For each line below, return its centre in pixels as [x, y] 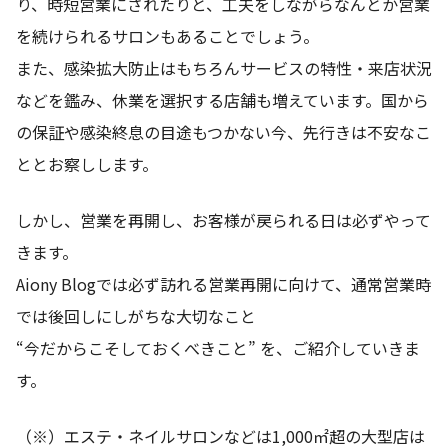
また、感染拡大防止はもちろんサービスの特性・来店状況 [224, 67]
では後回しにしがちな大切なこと [136, 315]
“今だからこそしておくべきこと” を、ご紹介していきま [218, 347]
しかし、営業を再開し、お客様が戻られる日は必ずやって [223, 219]
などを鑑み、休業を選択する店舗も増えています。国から [222, 99]
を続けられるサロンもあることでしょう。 [167, 35]
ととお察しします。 [87, 163]
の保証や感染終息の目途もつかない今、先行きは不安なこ [223, 131]
